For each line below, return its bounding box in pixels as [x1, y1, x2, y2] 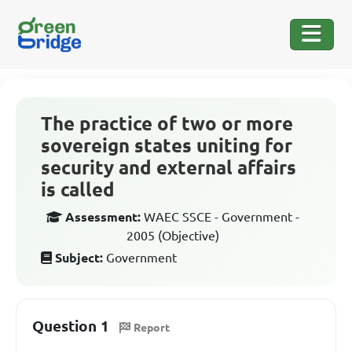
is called [41, 179, 115, 200]
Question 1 [32, 317, 109, 335]
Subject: [55, 251, 103, 265]
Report [134, 321, 170, 334]
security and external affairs [41, 157, 296, 178]
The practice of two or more [41, 113, 293, 134]
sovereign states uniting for [41, 135, 292, 156]
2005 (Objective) [126, 229, 219, 243]
